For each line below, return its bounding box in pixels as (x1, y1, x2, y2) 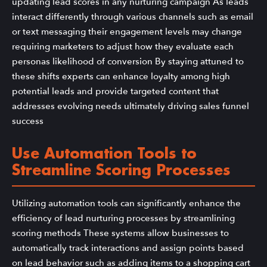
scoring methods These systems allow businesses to (12, 227, 229, 240)
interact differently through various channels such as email (12, 10, 253, 23)
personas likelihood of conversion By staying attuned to (12, 55, 244, 67)
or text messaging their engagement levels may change (12, 25, 242, 38)
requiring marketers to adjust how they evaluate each (12, 40, 234, 52)
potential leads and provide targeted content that (12, 85, 219, 97)
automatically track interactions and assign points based (12, 242, 244, 254)
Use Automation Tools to (12, 147, 197, 163)
